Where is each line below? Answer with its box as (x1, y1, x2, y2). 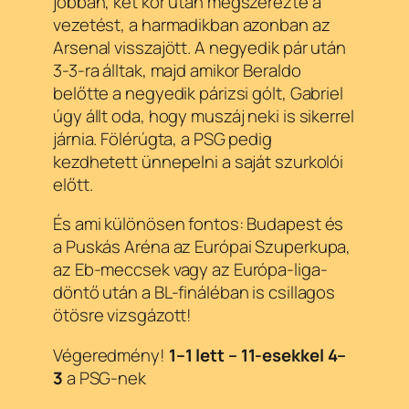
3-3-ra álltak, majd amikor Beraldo (53, 58, 301, 82)
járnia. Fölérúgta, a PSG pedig (53, 126, 272, 151)
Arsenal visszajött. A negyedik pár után (53, 35, 347, 59)
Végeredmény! (53, 342, 169, 367)
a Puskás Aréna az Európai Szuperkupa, (53, 235, 351, 259)
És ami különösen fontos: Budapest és (53, 212, 344, 236)
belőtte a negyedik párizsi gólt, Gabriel (53, 80, 343, 105)
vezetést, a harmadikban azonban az (53, 12, 330, 37)
